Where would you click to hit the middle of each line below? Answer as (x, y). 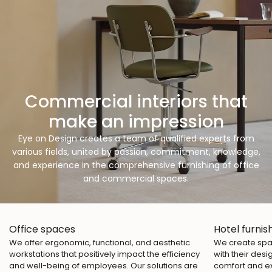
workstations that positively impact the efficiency (104, 254)
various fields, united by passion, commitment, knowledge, (136, 152)
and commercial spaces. (136, 179)
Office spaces (42, 229)
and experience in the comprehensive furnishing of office (136, 165)
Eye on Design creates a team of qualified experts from (136, 139)
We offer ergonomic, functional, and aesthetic (100, 243)
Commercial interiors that (136, 102)
